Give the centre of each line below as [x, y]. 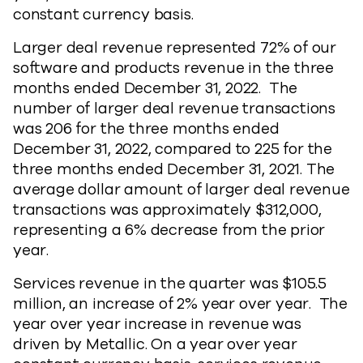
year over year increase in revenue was [157, 324]
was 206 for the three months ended [146, 129]
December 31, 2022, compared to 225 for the [173, 149]
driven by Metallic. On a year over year [155, 344]
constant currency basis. [103, 15]
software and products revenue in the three [174, 68]
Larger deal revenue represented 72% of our [175, 48]
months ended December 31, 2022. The [156, 88]
